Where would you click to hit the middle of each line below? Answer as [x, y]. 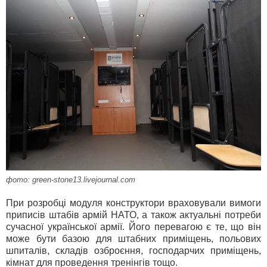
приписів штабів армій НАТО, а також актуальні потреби [133, 215]
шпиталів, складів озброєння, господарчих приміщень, [133, 250]
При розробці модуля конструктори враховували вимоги [133, 203]
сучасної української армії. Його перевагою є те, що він [133, 226]
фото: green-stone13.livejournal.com [71, 179]
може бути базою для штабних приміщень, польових [133, 238]
